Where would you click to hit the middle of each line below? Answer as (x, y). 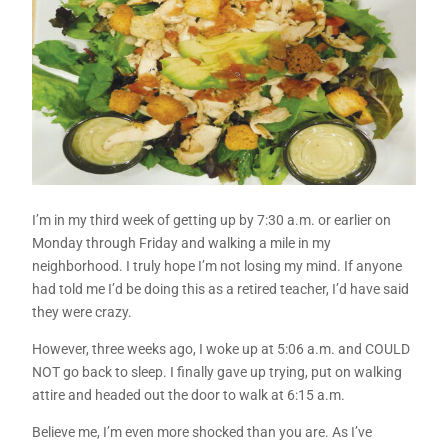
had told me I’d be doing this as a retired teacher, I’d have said (221, 289)
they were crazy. (82, 312)
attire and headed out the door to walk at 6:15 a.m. (189, 395)
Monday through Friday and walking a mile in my (182, 243)
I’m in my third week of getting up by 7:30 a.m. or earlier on (212, 220)
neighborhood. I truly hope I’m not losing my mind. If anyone (217, 266)
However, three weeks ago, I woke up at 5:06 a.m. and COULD (221, 349)
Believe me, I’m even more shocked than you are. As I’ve (202, 432)
